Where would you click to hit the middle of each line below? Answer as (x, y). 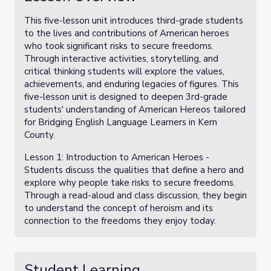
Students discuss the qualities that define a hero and (134, 170)
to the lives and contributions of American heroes (127, 33)
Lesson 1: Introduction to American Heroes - (117, 157)
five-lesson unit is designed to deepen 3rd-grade (126, 97)
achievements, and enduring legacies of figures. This (132, 84)
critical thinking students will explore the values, (124, 71)
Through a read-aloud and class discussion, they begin (135, 195)
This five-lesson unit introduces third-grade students (134, 21)
